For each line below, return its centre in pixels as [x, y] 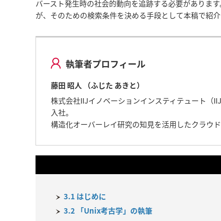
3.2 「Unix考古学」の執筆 [108, 211]
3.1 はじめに [85, 197]
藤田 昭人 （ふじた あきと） [97, 86]
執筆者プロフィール [106, 64]
